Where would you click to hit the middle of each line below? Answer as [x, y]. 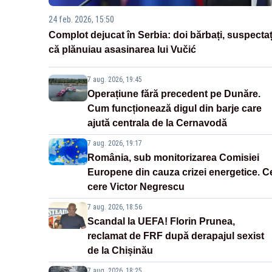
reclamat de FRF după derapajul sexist [176, 236]
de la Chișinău [120, 251]
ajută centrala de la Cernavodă [157, 123]
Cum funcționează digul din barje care [175, 109]
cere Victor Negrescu [136, 187]
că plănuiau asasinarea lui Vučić [122, 50]
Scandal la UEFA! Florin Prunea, [161, 222]
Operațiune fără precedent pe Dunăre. [174, 94]
